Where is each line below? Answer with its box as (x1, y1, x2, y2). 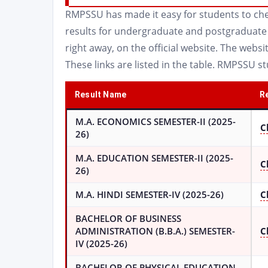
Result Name (75, 90, 127, 99)
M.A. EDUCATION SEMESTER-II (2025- (75, 153, 233, 164)
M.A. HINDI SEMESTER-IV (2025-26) (75, 189, 226, 200)
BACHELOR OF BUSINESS (75, 213, 181, 224)
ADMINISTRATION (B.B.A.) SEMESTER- (75, 226, 235, 237)
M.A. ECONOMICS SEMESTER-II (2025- (75, 116, 236, 127)
